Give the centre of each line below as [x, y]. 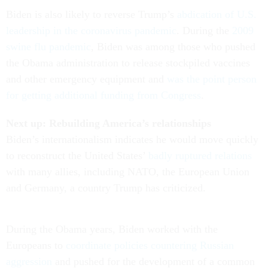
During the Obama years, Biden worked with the [112, 229]
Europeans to [36, 245]
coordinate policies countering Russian [150, 245]
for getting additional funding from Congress [103, 95]
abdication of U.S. [217, 14]
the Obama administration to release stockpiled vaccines [128, 63]
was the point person [212, 79]
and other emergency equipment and [86, 79]
